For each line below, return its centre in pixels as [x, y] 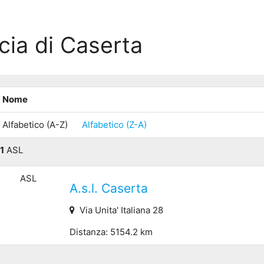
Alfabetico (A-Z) [35, 125]
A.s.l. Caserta [109, 189]
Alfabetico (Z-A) [114, 125]
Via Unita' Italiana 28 [119, 210]
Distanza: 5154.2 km [111, 232]
